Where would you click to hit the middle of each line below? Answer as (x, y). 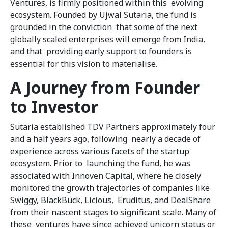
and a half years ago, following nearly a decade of (105, 139)
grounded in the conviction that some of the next (104, 27)
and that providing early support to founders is (101, 52)
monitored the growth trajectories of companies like (110, 188)
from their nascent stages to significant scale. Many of (113, 212)
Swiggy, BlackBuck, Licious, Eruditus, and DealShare (110, 200)
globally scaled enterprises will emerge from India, (108, 39)
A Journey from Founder (105, 88)
